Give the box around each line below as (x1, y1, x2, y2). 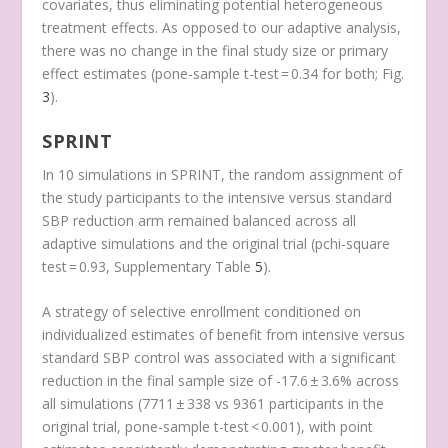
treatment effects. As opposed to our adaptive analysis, (42, 17, 402, 37)
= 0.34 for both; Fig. (279, 63, 405, 83)
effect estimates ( (42, 63, 156, 83)
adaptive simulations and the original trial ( (42, 233, 316, 253)
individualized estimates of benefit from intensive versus (42, 325, 406, 345)
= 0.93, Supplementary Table (67, 256, 256, 276)
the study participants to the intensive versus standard (42, 187, 393, 207)
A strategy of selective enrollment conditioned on (42, 302, 362, 322)
